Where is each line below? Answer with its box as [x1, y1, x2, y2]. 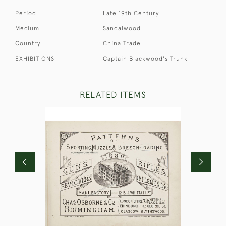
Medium [15, 25, 39, 32]
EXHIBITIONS [15, 55, 54, 62]
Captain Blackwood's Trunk [103, 55, 188, 62]
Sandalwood [103, 25, 141, 32]
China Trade [103, 40, 141, 47]
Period [15, 10, 36, 17]
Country [15, 40, 40, 47]
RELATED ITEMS [80, 90, 146, 100]
